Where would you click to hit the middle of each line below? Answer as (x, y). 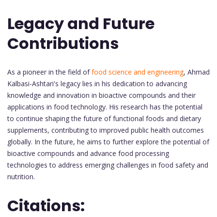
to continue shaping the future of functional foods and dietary (104, 118)
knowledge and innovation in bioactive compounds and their (101, 95)
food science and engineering (138, 72)
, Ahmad (197, 72)
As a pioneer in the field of (49, 72)
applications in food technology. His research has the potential (105, 107)
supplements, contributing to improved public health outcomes (106, 130)
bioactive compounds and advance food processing (88, 153)
